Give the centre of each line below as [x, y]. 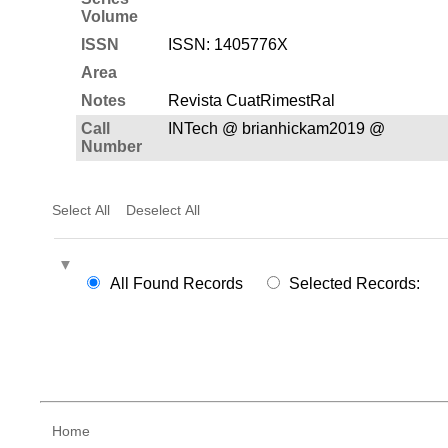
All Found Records [176, 283]
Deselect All [162, 209]
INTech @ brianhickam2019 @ [276, 128]
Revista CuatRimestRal [251, 100]
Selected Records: [355, 283]
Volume [109, 16]
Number [111, 146]
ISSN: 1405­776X [227, 44]
